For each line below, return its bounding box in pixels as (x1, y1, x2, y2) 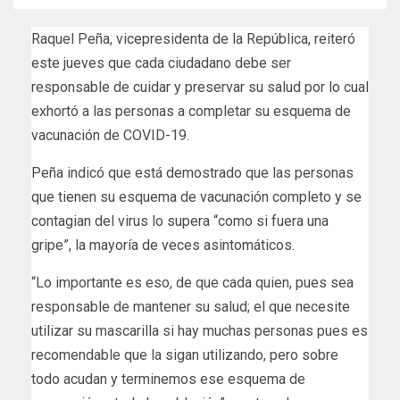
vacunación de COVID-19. (31, 127, 189, 145)
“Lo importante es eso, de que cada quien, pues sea (31, 274, 354, 292)
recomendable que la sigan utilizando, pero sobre (31, 346, 338, 364)
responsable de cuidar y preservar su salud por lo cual (31, 79, 369, 96)
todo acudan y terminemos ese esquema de (31, 371, 305, 388)
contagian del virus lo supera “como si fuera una (31, 212, 329, 230)
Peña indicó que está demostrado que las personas (31, 164, 354, 182)
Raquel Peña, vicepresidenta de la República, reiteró (31, 30, 355, 48)
